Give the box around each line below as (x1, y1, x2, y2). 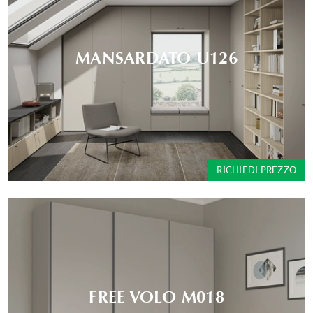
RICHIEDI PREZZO (217, 164, 296, 175)
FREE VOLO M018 (89, 286, 224, 307)
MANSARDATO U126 (75, 48, 238, 68)
